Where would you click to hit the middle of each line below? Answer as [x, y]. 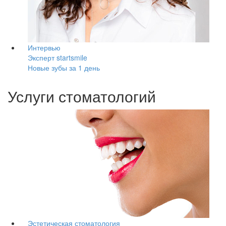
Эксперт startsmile [58, 58]
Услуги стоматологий [82, 96]
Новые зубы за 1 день [64, 68]
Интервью [44, 47]
